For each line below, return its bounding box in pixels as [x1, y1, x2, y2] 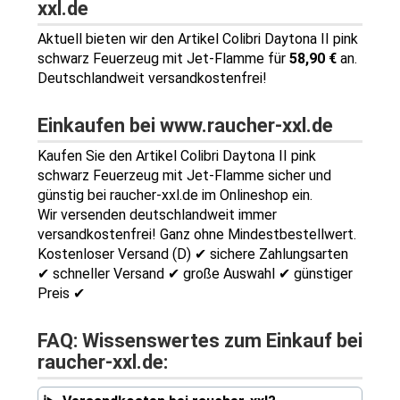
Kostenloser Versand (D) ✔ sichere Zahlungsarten [37, 246, 348, 263]
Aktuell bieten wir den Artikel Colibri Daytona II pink [37, 30, 358, 48]
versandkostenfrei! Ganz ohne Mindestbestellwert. [37, 226, 356, 244]
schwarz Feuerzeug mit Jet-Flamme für [37, 50, 289, 68]
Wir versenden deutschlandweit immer [37, 206, 277, 224]
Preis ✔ [37, 285, 85, 303]
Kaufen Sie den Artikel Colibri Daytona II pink [37, 147, 316, 165]
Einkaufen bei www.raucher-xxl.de [37, 114, 333, 137]
